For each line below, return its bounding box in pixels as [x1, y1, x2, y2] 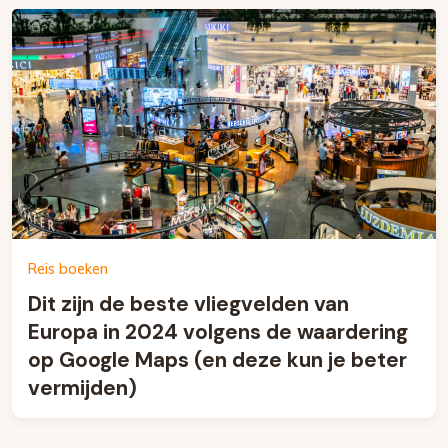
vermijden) [28, 374, 137, 401]
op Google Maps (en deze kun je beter [28, 346, 407, 373]
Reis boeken [28, 260, 108, 278]
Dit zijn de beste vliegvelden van [28, 290, 349, 317]
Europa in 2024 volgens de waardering [28, 318, 408, 345]
